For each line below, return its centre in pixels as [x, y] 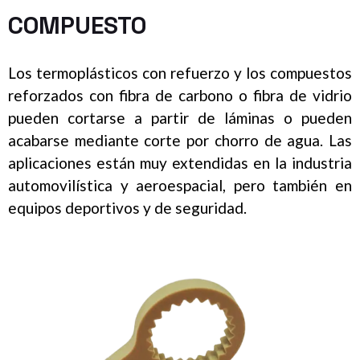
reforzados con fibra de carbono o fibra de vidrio [180, 95]
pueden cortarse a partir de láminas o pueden [180, 117]
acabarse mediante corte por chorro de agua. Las [180, 140]
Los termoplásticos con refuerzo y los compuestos [180, 72]
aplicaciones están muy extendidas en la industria [180, 162]
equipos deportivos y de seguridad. [127, 207]
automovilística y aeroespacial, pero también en [180, 185]
